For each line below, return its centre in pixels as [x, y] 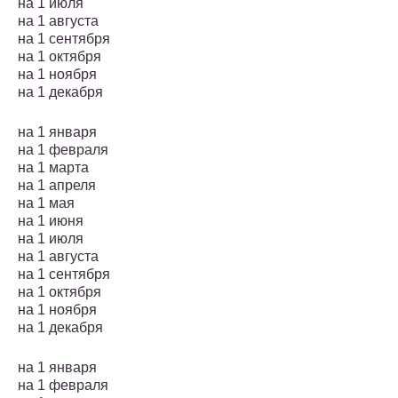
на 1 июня [51, 221]
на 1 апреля [57, 186]
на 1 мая [46, 203]
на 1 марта [53, 168]
